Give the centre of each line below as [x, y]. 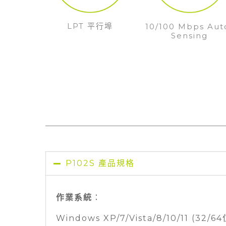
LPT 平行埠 [90, 26]
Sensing [190, 36]
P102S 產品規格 [100, 163]
